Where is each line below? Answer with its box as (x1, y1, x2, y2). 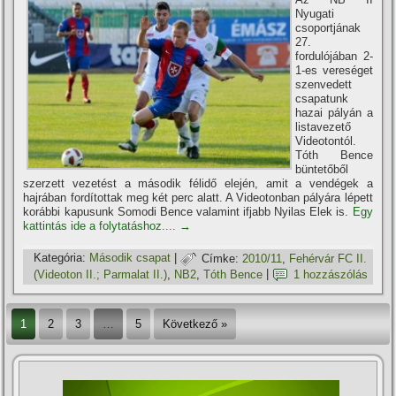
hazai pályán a (295, 106, 373, 120)
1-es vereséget (295, 64, 373, 78)
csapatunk (295, 92, 349, 106)
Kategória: (34, 251, 87, 265)
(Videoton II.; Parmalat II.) (34, 267, 168, 281)
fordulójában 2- (295, 49, 373, 64)
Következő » (163, 317, 228, 331)
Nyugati (295, 7, 335, 21)
